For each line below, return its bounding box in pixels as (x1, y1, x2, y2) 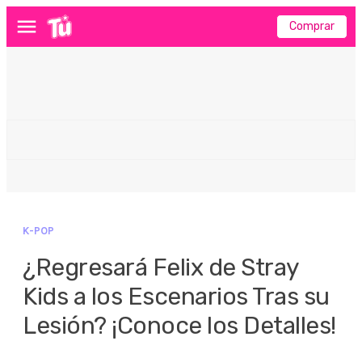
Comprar (289, 19, 335, 33)
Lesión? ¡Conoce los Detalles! (23, 311, 336, 340)
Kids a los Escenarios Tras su (23, 282, 330, 311)
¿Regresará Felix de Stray (23, 253, 299, 282)
